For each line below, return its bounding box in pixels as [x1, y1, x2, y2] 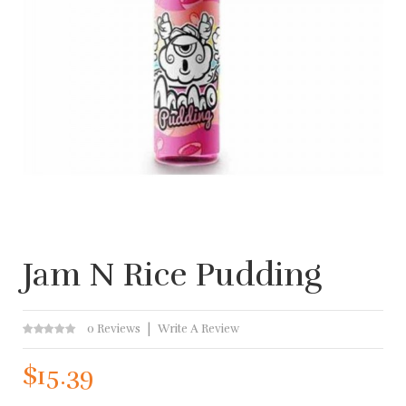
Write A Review [158, 321, 239, 336]
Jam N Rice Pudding [23, 254, 322, 295]
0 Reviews [87, 321, 140, 336]
